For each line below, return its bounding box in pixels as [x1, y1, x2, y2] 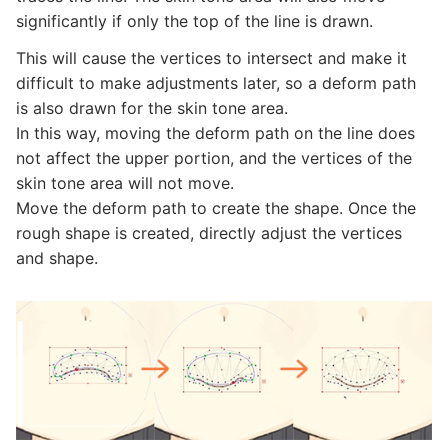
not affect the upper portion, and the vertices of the [16, 148, 412, 168]
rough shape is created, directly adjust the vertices [16, 223, 402, 243]
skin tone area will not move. [16, 173, 234, 193]
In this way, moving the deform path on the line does [16, 123, 415, 143]
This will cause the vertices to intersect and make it [16, 48, 407, 68]
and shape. [16, 248, 98, 268]
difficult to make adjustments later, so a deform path [16, 73, 416, 93]
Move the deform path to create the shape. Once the [16, 198, 416, 218]
